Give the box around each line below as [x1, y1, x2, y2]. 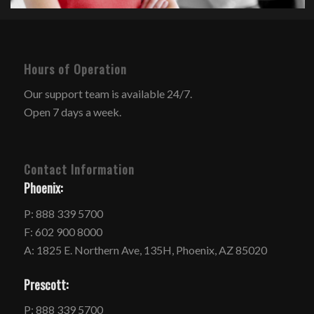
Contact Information [23, 159, 135, 178]
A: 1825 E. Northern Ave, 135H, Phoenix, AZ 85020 [23, 243, 267, 257]
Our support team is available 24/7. [23, 87, 192, 101]
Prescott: [23, 275, 68, 294]
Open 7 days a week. [23, 105, 121, 119]
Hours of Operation [23, 59, 127, 78]
